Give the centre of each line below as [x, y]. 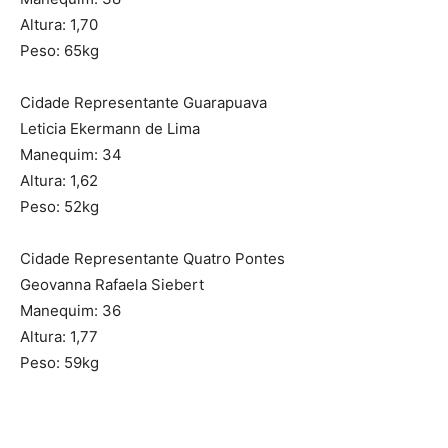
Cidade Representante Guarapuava [143, 103]
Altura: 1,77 [59, 337]
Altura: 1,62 [59, 181]
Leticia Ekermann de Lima [110, 129]
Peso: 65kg [59, 51]
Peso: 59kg [59, 363]
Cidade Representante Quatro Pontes [152, 259]
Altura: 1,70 [59, 25]
